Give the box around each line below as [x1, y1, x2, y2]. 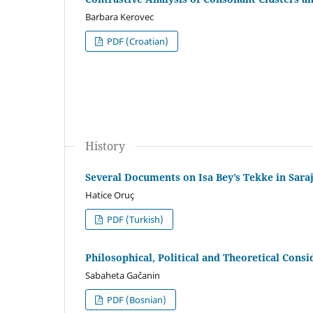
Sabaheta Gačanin [85, 268, 160, 282]
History [85, 138, 125, 154]
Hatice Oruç [85, 188, 134, 201]
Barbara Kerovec [85, 10, 154, 23]
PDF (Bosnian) [105, 293, 167, 306]
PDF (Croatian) [105, 34, 169, 48]
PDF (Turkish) [105, 212, 164, 226]
